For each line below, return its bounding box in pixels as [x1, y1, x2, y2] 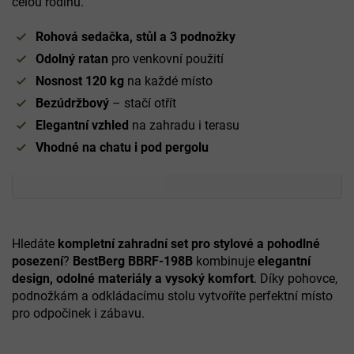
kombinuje [193, 253, 258, 269]
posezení [12, 253, 63, 269]
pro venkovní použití [108, 51, 224, 66]
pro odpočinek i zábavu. [12, 305, 145, 321]
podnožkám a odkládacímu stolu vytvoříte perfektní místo [12, 288, 333, 303]
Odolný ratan [36, 51, 108, 66]
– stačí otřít [109, 95, 176, 111]
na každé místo [124, 73, 213, 88]
